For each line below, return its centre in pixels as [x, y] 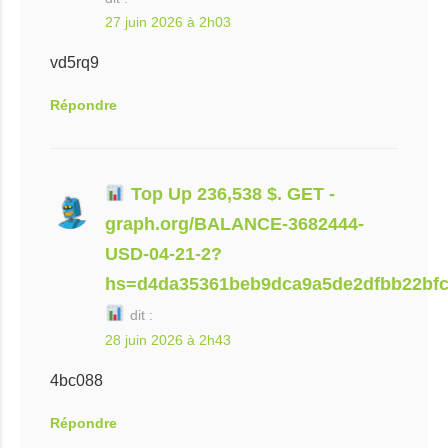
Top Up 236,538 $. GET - [230, 194]
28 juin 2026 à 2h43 [168, 340]
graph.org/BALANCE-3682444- [234, 224]
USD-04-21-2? [163, 254]
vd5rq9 [74, 62]
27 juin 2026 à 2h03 [168, 22]
